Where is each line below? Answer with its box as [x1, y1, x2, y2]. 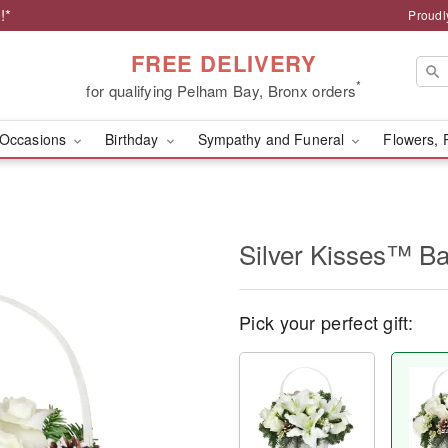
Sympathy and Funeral [197, 129, 349, 149]
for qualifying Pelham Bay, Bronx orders [86, 79, 357, 101]
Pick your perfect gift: [239, 309, 413, 335]
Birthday [105, 129, 163, 149]
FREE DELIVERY [130, 46, 318, 79]
